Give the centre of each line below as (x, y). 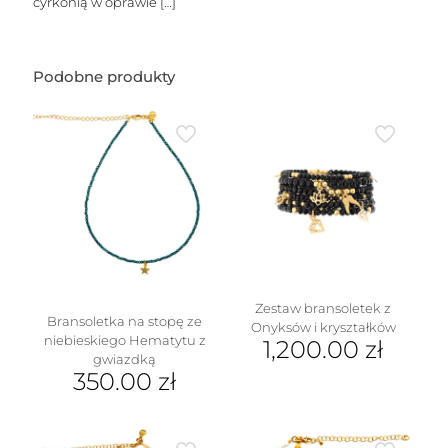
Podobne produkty (104, 76)
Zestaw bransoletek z (323, 308)
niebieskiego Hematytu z (124, 340)
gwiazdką (125, 359)
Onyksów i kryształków (323, 327)
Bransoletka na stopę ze (125, 321)
